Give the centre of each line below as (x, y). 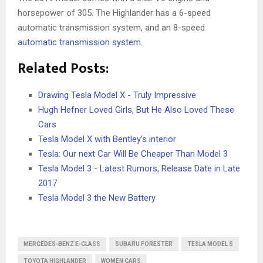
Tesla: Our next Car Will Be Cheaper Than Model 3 (133, 154)
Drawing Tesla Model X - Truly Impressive (117, 95)
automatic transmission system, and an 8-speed (111, 28)
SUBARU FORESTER (144, 244)
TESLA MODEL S (210, 244)
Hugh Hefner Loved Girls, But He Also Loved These (136, 110)
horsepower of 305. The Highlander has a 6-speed (114, 13)
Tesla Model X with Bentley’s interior (107, 139)
